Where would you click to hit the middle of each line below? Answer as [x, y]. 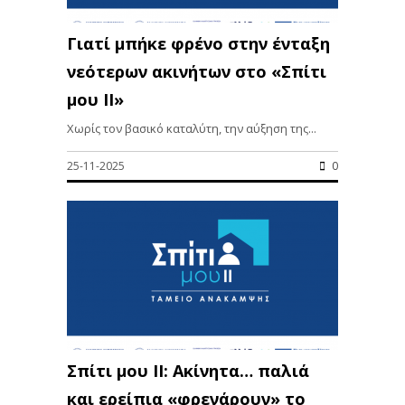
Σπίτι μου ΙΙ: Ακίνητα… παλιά [188, 371]
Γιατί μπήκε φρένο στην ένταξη [198, 44]
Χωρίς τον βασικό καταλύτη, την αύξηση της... [192, 129]
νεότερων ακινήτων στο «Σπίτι [197, 72]
